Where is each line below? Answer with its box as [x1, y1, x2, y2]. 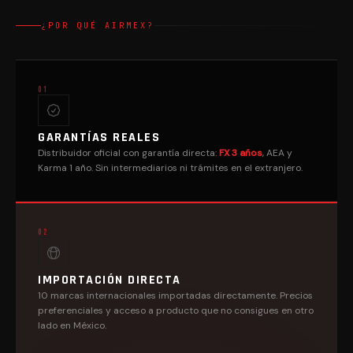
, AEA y [262, 147, 292, 159]
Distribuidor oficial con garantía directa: [38, 147, 219, 159]
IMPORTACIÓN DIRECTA [38, 272, 181, 288]
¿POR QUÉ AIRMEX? [41, 20, 154, 31]
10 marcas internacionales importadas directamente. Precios [38, 289, 313, 302]
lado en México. [38, 319, 106, 332]
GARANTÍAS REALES [38, 129, 160, 146]
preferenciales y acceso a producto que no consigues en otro [38, 304, 314, 317]
